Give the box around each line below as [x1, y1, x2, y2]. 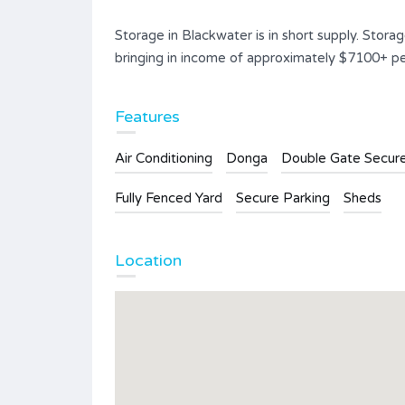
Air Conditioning [115, 149, 212, 166]
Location [115, 250, 182, 270]
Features [115, 106, 180, 127]
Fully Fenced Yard [115, 189, 222, 206]
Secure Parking [236, 189, 330, 206]
